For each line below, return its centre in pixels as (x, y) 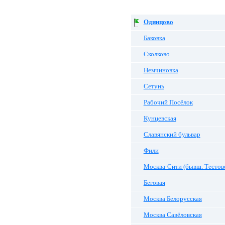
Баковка (154, 38)
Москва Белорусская (173, 199)
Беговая (154, 183)
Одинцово (158, 22)
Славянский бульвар (172, 135)
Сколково (156, 54)
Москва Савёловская (173, 215)
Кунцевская (160, 119)
